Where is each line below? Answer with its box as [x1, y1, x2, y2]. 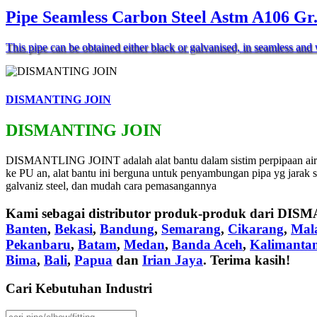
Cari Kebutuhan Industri [6, 281, 152, 296]
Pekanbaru [6, 236, 71, 252]
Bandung [100, 221, 154, 236]
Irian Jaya [142, 252, 203, 267]
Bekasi [54, 221, 93, 236]
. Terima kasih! [203, 252, 290, 267]
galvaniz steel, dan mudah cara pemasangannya [6, 179, 217, 192]
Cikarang [228, 221, 284, 236]
